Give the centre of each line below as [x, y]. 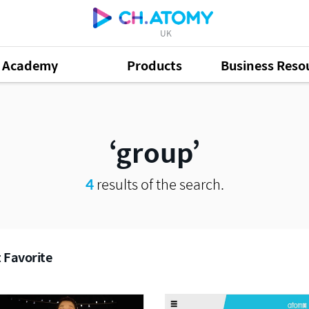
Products [155, 65]
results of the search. [159, 184]
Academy [30, 65]
